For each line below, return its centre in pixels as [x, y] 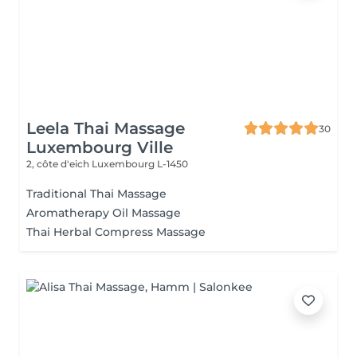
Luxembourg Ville [100, 147]
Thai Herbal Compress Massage [116, 232]
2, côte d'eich [59, 164]
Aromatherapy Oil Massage [104, 213]
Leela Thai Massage [106, 128]
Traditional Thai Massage [96, 194]
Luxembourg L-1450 [140, 164]
